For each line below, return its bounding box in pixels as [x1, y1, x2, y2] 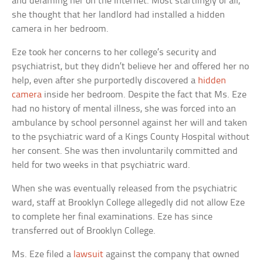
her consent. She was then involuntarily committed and [12, 146, 238, 156]
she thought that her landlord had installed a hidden [12, 9, 225, 20]
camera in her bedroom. [12, 23, 109, 34]
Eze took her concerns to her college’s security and [12, 47, 217, 58]
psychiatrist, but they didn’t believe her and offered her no [12, 61, 249, 72]
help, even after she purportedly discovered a [12, 75, 198, 86]
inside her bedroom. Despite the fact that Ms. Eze [42, 89, 247, 100]
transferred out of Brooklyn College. [12, 225, 156, 236]
